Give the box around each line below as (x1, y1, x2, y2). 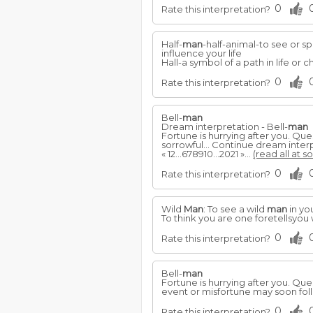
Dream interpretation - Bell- (161, 121, 288, 132)
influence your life (161, 48, 242, 59)
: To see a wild (203, 203, 267, 214)
